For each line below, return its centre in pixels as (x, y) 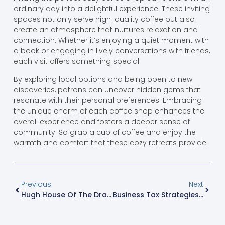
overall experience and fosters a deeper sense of (101, 121)
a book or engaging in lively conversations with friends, (111, 51)
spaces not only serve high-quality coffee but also (104, 19)
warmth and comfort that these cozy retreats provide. (110, 142)
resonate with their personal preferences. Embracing (107, 100)
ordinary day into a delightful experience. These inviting (111, 9)
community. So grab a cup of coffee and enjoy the (104, 132)
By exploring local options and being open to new (103, 79)
